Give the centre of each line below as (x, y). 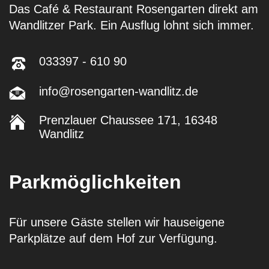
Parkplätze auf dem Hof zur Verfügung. (113, 238)
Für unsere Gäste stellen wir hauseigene (117, 222)
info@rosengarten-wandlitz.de (119, 91)
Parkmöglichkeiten (95, 182)
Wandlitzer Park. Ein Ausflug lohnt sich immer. (131, 25)
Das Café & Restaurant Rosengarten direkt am (134, 9)
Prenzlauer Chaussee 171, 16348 (128, 120)
